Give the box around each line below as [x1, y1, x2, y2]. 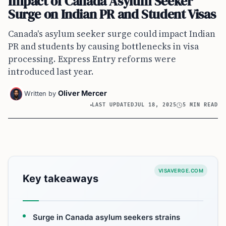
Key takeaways [23, 173, 98, 185]
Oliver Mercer [58, 89, 107, 98]
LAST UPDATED [92, 102, 135, 108]
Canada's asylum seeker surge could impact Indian [8, 28, 215, 40]
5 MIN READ [183, 102, 218, 108]
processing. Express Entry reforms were [8, 53, 176, 66]
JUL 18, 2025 [134, 102, 177, 108]
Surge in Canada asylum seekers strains [33, 212, 180, 222]
